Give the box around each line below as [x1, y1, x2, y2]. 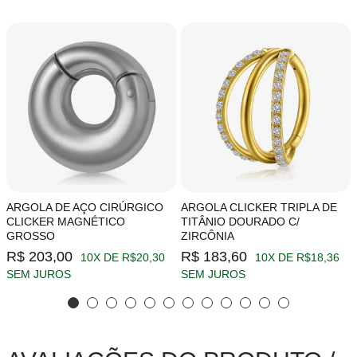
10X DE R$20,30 [80, 251, 165, 265]
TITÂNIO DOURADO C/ [180, 215, 300, 229]
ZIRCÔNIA [180, 229, 234, 243]
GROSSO [6, 229, 55, 243]
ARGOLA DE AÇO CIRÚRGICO [6, 201, 163, 214]
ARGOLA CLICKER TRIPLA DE [180, 201, 337, 214]
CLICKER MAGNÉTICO [6, 215, 125, 229]
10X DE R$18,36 [254, 251, 339, 265]
